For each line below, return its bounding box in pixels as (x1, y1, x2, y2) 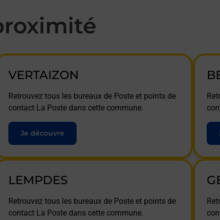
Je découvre (20, 129, 64, 137)
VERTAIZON (8, 68, 79, 82)
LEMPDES (8, 173, 68, 187)
